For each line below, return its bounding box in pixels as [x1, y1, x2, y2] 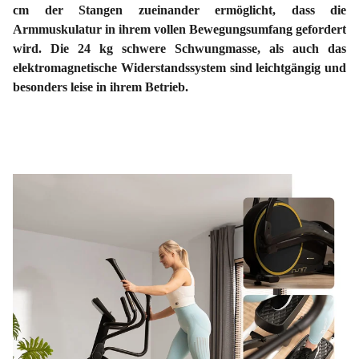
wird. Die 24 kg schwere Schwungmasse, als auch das [13, 42, 346, 56]
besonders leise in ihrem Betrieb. [13, 80, 188, 95]
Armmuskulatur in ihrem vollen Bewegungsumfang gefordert [13, 22, 346, 37]
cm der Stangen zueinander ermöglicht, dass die [13, 3, 346, 18]
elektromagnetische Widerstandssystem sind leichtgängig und [13, 61, 346, 75]
